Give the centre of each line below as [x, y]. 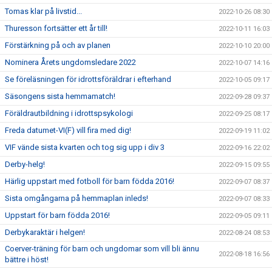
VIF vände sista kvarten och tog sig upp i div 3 [85, 148]
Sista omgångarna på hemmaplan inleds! [76, 199]
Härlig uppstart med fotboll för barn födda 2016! [90, 182]
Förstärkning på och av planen [58, 46]
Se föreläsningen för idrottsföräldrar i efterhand [88, 80]
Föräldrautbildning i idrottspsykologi [69, 114]
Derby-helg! [25, 165]
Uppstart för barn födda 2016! [57, 216]
